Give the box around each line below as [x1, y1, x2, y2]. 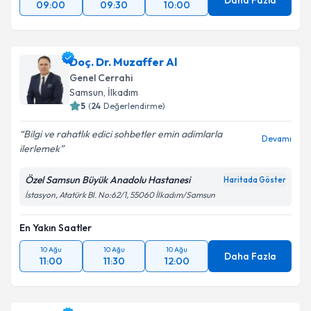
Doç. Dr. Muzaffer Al [69, 55, 177, 69]
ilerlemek [19, 142, 60, 155]
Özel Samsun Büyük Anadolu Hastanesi [25, 174, 190, 186]
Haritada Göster [224, 175, 286, 185]
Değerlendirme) [103, 101, 165, 111]
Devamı [262, 133, 292, 144]
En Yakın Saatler [19, 221, 92, 234]
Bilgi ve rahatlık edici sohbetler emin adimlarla [24, 128, 222, 140]
